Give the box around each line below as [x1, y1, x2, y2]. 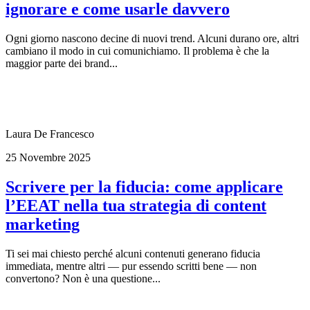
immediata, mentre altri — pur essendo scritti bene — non [6, 259, 257, 272]
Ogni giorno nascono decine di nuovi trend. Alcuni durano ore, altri [6, 32, 299, 44]
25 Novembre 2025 [6, 151, 91, 163]
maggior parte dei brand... [6, 57, 118, 69]
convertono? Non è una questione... [6, 272, 161, 284]
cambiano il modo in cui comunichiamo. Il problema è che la [6, 44, 269, 57]
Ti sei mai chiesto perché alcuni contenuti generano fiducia [6, 247, 260, 259]
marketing [6, 215, 80, 233]
